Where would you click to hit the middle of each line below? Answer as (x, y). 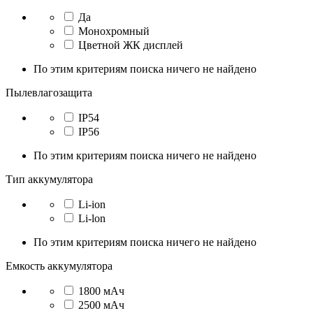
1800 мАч (101, 291)
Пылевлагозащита (49, 93)
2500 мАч (101, 305)
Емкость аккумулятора (59, 266)
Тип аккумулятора (49, 180)
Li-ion (92, 205)
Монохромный (114, 31)
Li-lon (92, 219)
